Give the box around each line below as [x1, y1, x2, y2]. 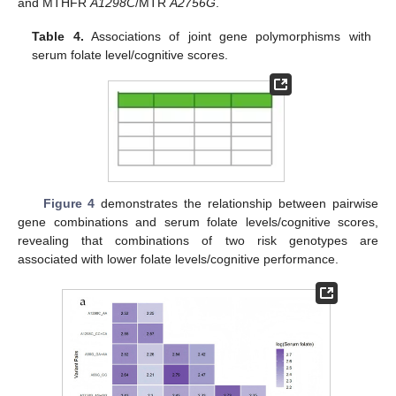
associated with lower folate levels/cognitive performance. [18, 252, 339, 267]
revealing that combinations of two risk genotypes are [18, 233, 378, 248]
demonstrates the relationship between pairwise [95, 196, 379, 211]
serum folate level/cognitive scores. [32, 48, 229, 63]
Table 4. [32, 29, 84, 44]
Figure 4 [42, 196, 95, 211]
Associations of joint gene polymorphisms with [83, 29, 371, 44]
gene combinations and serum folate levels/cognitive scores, [18, 215, 378, 230]
